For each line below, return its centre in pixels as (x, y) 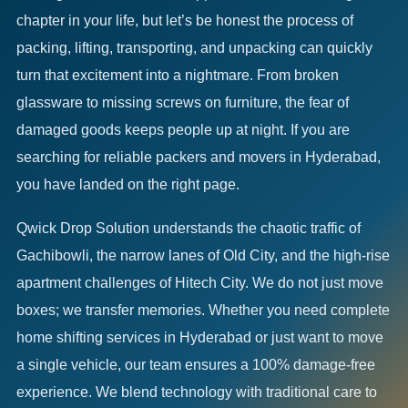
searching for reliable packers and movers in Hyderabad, (199, 157)
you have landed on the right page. (128, 184)
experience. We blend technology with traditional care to (197, 392)
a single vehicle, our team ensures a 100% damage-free (196, 365)
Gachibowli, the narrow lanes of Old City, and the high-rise (203, 255)
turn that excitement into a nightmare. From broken (178, 75)
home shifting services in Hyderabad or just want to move (200, 337)
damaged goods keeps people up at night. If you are (183, 130)
